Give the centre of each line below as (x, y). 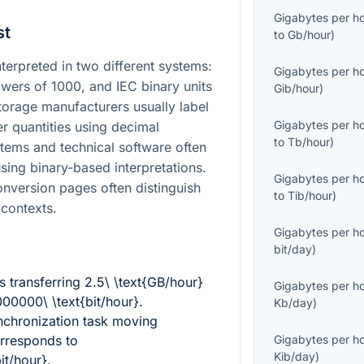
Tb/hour (309, 142)
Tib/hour (310, 196)
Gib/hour (297, 89)
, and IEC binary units (147, 86)
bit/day (293, 249)
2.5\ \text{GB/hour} (144, 282)
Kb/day (294, 303)
